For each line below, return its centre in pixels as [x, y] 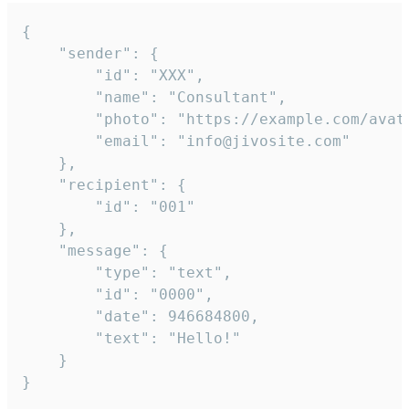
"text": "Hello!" [58, 338]
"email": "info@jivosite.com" [58, 141]
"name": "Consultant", [58, 97]
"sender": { [40, 53]
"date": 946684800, [58, 316]
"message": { [40, 250]
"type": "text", [58, 272]
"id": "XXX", [58, 75]
